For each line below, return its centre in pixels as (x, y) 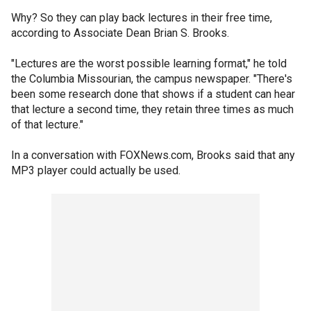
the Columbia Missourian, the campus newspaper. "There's (152, 79)
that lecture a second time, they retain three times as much (152, 109)
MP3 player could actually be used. (96, 170)
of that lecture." (47, 125)
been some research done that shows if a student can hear (153, 94)
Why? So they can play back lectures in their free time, (142, 18)
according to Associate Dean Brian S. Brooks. (120, 33)
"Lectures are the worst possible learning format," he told (149, 64)
